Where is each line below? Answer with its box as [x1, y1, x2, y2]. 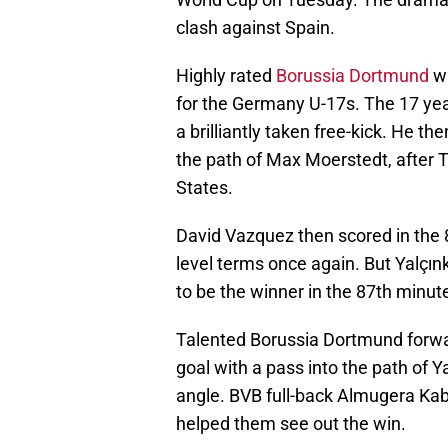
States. [176, 177, 233, 199]
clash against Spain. [176, 17, 335, 39]
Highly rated [176, 65, 276, 87]
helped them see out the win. [176, 413, 406, 435]
